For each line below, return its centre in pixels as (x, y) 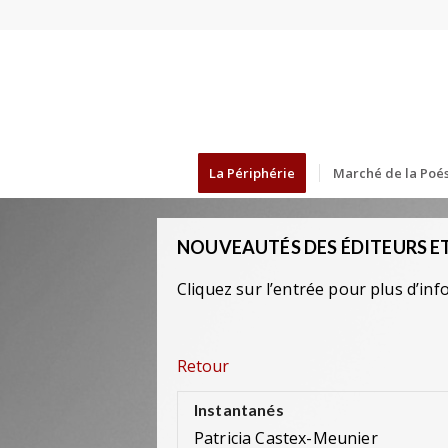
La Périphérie (251, 173)
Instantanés (239, 410)
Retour (203, 365)
